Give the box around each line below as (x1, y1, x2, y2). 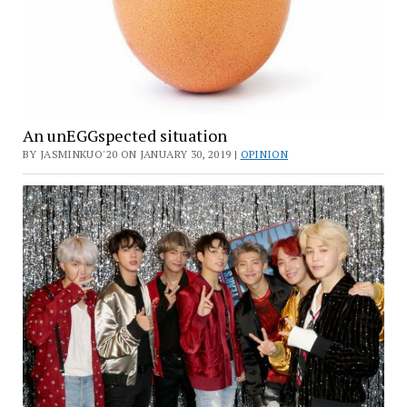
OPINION (240, 147, 289, 162)
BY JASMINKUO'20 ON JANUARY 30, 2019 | (22, 147, 241, 162)
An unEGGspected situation (22, 124, 227, 147)
